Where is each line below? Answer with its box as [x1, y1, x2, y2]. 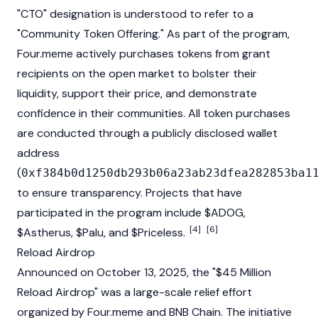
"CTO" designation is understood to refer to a [17, 6, 253, 21]
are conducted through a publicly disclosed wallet [17, 126, 278, 141]
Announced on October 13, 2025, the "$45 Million [17, 265, 271, 280]
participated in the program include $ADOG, [17, 205, 246, 220]
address [17, 146, 60, 160]
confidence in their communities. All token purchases [17, 106, 290, 121]
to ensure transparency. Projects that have [17, 185, 242, 200]
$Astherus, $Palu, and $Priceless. [17, 225, 188, 240]
